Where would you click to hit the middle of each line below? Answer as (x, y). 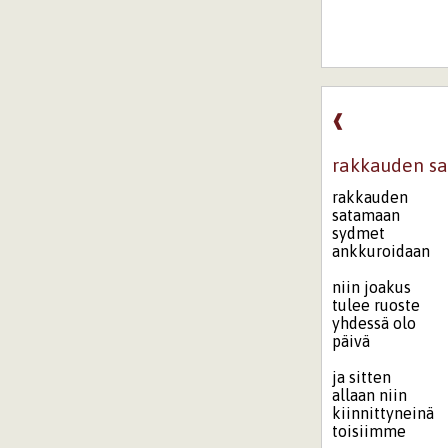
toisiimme (369, 431)
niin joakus (372, 287)
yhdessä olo (374, 323)
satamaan (366, 215)
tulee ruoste (376, 305)
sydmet (359, 233)
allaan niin (370, 395)
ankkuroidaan (381, 251)
